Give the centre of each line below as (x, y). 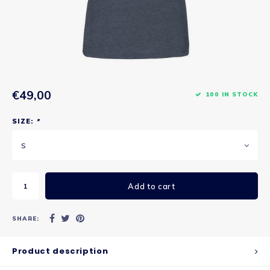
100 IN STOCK (232, 94)
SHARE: (26, 218)
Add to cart (152, 186)
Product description (60, 251)
